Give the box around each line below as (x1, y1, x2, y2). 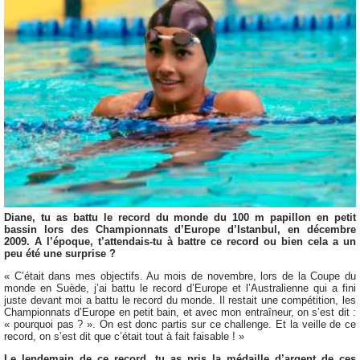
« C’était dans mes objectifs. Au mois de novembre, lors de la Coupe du (4, 269, 356, 282)
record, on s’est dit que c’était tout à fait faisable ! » (4, 329, 244, 342)
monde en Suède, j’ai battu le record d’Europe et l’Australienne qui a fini (4, 281, 356, 294)
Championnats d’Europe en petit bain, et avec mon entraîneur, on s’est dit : (4, 305, 356, 318)
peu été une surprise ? (4, 247, 116, 260)
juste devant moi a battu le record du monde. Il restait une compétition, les (4, 293, 356, 306)
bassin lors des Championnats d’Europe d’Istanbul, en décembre (4, 223, 356, 236)
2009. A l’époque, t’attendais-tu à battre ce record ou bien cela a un (4, 235, 356, 248)
